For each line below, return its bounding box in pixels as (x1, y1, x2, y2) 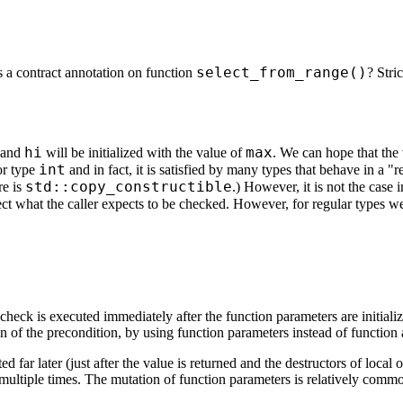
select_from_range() (196, 63, 367, 81)
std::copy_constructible (25, 177, 232, 195)
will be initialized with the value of (42, 144, 246, 160)
